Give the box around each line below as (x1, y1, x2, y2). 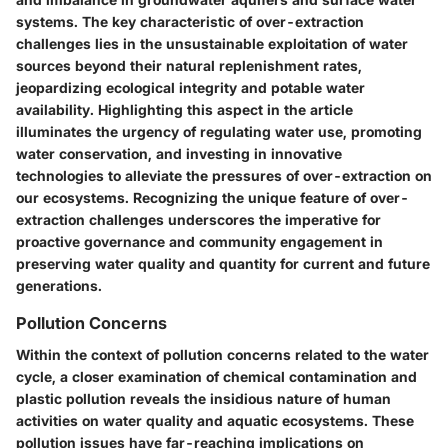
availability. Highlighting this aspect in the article (16, 101, 353, 119)
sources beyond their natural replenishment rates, (16, 57, 362, 75)
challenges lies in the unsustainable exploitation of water (16, 35, 408, 53)
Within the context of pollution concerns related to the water (16, 346, 429, 364)
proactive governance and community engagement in (16, 233, 383, 251)
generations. (16, 277, 102, 295)
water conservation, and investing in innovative (16, 145, 342, 163)
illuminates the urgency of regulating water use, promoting (16, 123, 422, 141)
